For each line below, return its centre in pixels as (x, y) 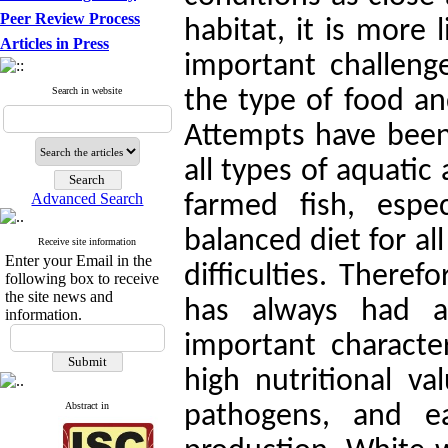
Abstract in (87, 405)
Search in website (87, 90)
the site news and (59, 296)
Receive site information (87, 241)
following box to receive (82, 278)
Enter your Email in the (78, 260)
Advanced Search (87, 198)
